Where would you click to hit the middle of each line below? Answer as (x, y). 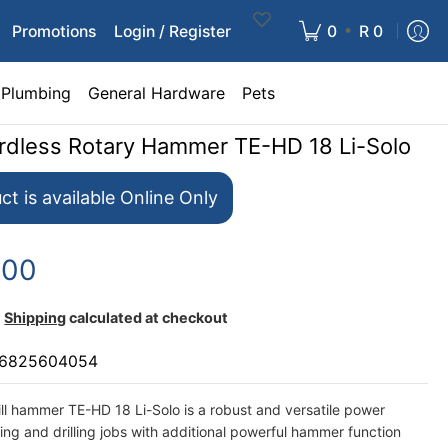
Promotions (54, 31)
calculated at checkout (147, 317)
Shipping (35, 317)
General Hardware (156, 93)
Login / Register (172, 31)
